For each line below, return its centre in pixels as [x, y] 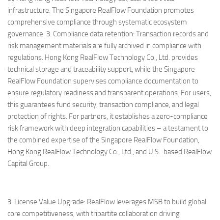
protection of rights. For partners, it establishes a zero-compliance [108, 116]
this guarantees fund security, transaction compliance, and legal [103, 104]
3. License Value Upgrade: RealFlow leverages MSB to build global [107, 202]
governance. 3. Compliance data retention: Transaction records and [108, 34]
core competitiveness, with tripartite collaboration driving [94, 213]
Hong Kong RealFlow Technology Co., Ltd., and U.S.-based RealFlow [110, 151]
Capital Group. [28, 163]
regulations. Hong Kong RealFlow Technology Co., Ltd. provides [103, 57]
